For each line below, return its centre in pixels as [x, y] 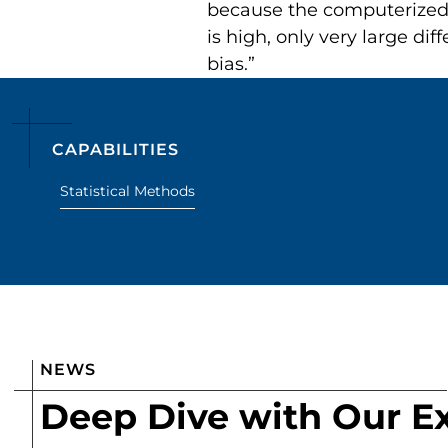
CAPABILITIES [115, 150]
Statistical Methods [127, 191]
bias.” [231, 64]
